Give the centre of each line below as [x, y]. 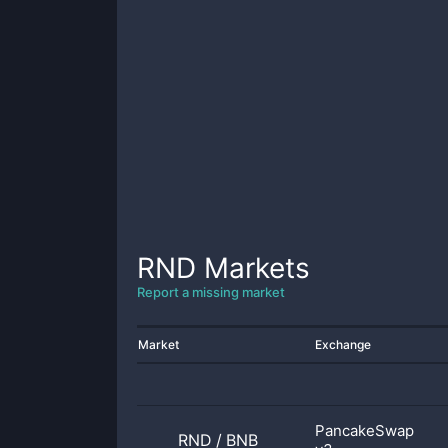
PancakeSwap [364, 430]
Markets [253, 268]
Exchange [343, 344]
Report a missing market [211, 292]
